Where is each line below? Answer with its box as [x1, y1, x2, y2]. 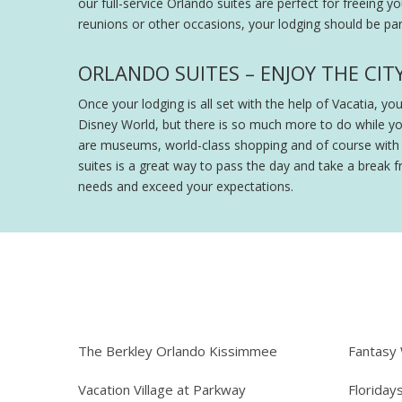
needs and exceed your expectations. [78, 178, 293, 196]
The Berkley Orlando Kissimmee [78, 342, 277, 361]
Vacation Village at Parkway [78, 380, 246, 399]
